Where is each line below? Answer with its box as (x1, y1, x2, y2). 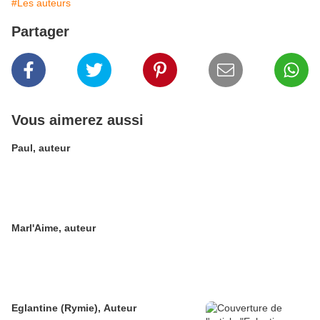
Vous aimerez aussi (11, 112, 144, 129)
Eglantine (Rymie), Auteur (11, 302, 136, 314)
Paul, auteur (11, 142, 70, 154)
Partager (11, 24, 69, 40)
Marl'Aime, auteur (11, 222, 96, 234)
